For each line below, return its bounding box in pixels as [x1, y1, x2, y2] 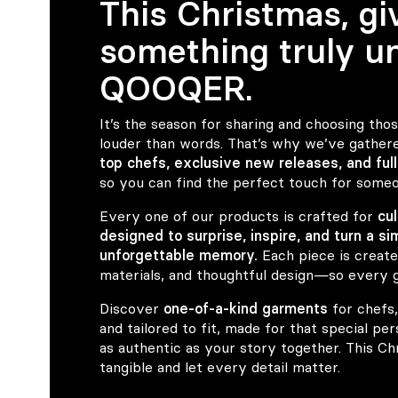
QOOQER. [99, 67, 253, 110]
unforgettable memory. [99, 246, 258, 265]
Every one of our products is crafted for [99, 207, 378, 226]
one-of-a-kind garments [163, 299, 328, 318]
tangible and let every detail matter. [99, 358, 340, 377]
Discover [99, 299, 163, 318]
